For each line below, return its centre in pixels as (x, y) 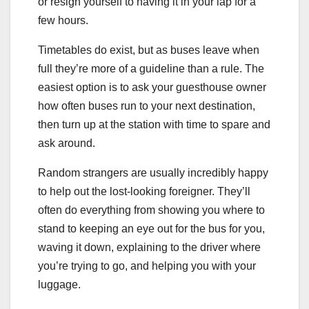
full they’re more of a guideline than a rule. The (151, 68)
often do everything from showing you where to (151, 210)
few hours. (63, 20)
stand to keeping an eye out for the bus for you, (151, 228)
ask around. (67, 143)
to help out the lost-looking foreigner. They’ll (144, 191)
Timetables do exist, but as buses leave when (149, 50)
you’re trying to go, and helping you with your (147, 266)
